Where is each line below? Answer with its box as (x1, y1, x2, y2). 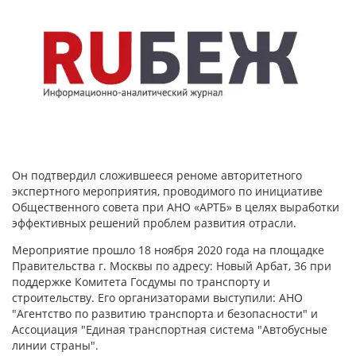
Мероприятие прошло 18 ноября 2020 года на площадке (12, 242, 324, 257)
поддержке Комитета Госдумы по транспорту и (12, 274, 270, 289)
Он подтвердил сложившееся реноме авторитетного (12, 168, 302, 183)
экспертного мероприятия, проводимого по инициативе (12, 184, 323, 199)
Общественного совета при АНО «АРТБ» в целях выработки (12, 199, 339, 215)
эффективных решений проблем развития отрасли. (12, 215, 296, 230)
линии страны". (12, 338, 99, 353)
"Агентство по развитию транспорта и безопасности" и (12, 306, 318, 321)
